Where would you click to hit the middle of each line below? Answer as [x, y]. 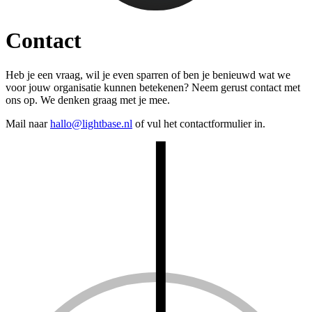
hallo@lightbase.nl [91, 123]
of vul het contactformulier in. [199, 123]
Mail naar [28, 123]
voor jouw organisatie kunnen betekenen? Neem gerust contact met [153, 87]
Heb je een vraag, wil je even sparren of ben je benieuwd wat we [148, 75]
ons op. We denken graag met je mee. [88, 100]
